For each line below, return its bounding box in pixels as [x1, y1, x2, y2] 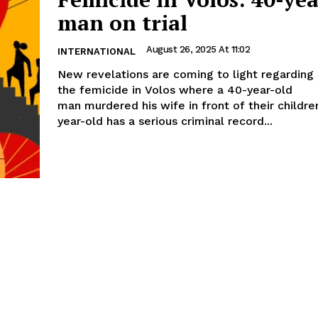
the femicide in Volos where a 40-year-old [57, 83, 292, 97]
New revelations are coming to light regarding [57, 67, 314, 82]
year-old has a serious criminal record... [57, 114, 273, 128]
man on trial [57, 9, 187, 38]
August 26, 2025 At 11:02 [146, 44, 250, 55]
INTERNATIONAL [57, 46, 136, 57]
